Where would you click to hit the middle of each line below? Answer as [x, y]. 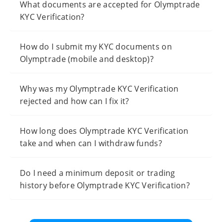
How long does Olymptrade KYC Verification [104, 131]
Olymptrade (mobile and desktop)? [87, 59]
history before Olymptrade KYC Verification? [105, 186]
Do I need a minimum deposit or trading [98, 173]
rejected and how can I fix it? [75, 101]
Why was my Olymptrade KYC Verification [99, 89]
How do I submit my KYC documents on [96, 47]
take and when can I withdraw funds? [91, 143]
